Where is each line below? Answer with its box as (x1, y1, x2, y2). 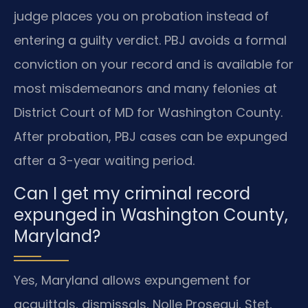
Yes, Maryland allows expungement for (14, 271, 251, 289)
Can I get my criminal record (14, 181, 250, 205)
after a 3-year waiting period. (14, 152, 195, 170)
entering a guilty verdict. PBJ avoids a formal (14, 32, 287, 49)
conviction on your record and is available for (14, 56, 294, 74)
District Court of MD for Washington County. (14, 104, 283, 122)
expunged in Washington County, (14, 203, 288, 226)
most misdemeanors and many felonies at (14, 80, 277, 98)
